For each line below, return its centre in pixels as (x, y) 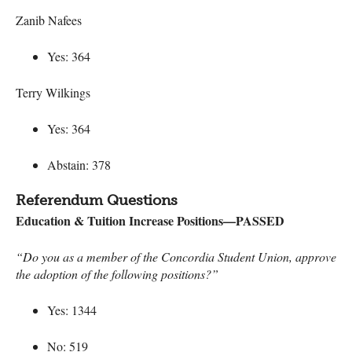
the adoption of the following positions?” (117, 273)
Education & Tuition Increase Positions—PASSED (150, 220)
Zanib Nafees (49, 20)
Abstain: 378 (79, 164)
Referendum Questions (97, 200)
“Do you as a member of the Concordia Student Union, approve (176, 256)
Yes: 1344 (72, 310)
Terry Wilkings (53, 92)
